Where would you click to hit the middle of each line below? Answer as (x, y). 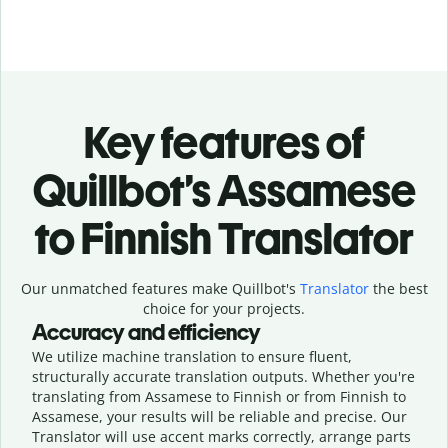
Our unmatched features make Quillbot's (160, 288)
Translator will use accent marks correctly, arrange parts (221, 436)
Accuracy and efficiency (146, 332)
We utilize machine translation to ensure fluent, (192, 356)
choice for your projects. (224, 308)
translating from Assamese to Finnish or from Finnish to (219, 396)
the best (398, 288)
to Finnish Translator (224, 238)
